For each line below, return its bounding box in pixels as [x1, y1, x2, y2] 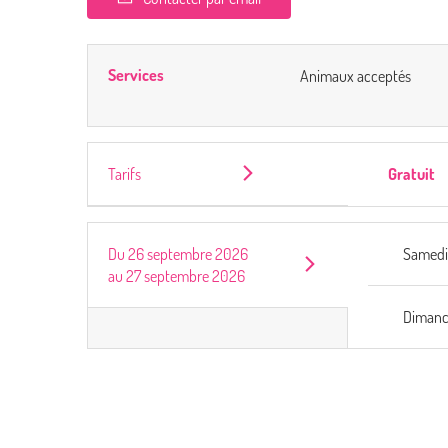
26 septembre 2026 [128, 244, 248, 264]
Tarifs [108, 164, 141, 184]
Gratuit [388, 164, 436, 184]
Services [108, 65, 164, 85]
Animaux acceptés [300, 66, 411, 86]
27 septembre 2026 [126, 266, 245, 286]
